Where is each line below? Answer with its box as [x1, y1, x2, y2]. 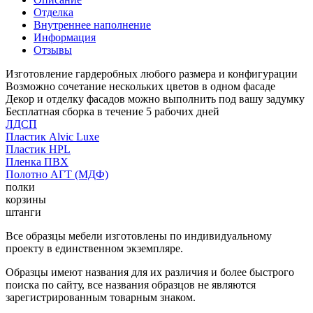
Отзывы [34, 43, 72, 56]
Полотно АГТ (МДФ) [6, 168, 108, 180]
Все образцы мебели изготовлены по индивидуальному [6, 229, 272, 242]
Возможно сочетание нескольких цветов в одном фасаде [6, 80, 275, 92]
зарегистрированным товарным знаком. [6, 291, 196, 303]
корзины [6, 193, 46, 205]
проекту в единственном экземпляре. [6, 242, 183, 254]
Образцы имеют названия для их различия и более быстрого [6, 265, 294, 278]
